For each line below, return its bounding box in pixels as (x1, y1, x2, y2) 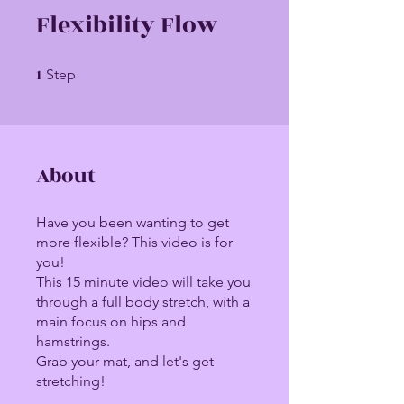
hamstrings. (36, 333, 110, 351)
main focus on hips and (36, 313, 186, 331)
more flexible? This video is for (36, 234, 233, 252)
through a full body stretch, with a (36, 293, 250, 311)
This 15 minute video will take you (36, 273, 251, 291)
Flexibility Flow (36, 7, 217, 44)
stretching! (36, 372, 106, 390)
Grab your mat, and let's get (36, 353, 214, 371)
